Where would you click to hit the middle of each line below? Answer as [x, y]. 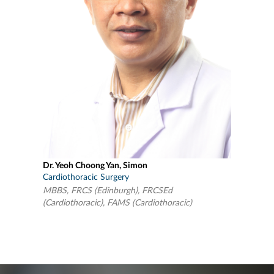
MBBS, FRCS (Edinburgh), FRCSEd [108, 191]
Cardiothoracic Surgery [86, 177]
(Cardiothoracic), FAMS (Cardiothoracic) [117, 203]
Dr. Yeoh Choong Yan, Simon [95, 165]
